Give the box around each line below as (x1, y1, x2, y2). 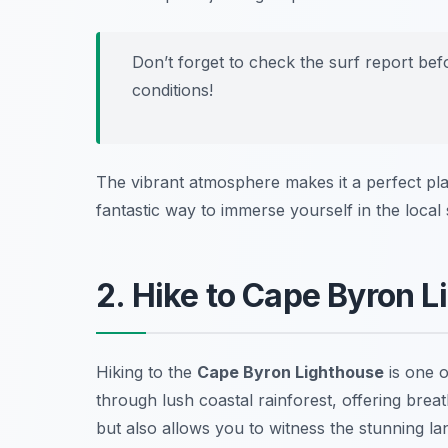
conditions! (132, 79, 213, 100)
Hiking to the (96, 361, 197, 382)
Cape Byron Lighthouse (197, 361, 384, 382)
